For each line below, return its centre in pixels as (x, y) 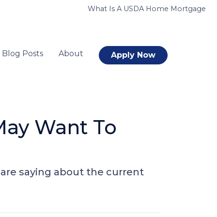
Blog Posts (23, 54)
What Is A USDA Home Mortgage (147, 9)
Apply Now (133, 55)
